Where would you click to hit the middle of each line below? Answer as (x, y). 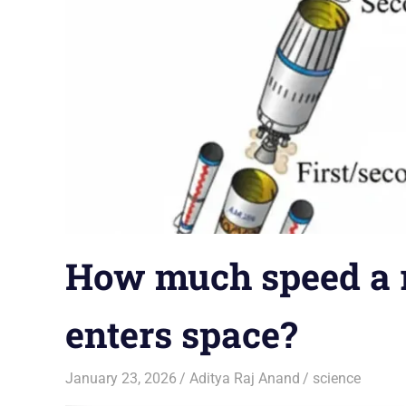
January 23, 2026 (121, 378)
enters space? (181, 334)
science (337, 378)
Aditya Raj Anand (245, 378)
